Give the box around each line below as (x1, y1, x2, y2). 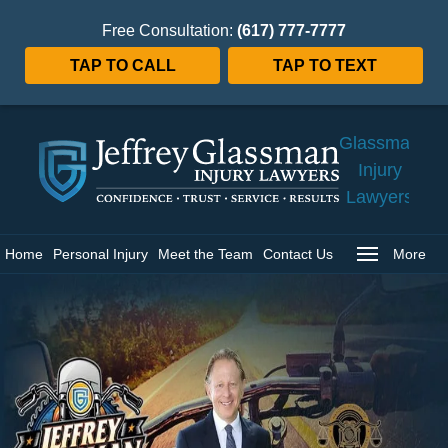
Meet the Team (158, 246, 253, 262)
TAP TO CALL (69, 56, 176, 74)
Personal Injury (53, 246, 148, 262)
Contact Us (263, 246, 333, 262)
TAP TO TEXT (273, 56, 378, 74)
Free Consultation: (102, 21, 237, 39)
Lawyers (346, 186, 413, 207)
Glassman (339, 132, 420, 153)
